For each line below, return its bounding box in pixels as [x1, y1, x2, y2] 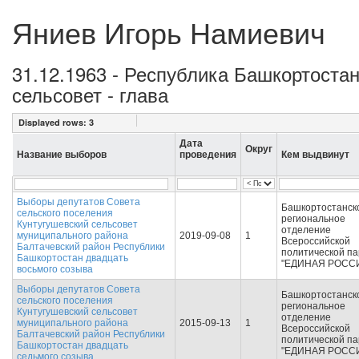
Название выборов [17, 149, 107, 160]
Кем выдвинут [281, 149, 349, 160]
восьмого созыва [17, 264, 93, 275]
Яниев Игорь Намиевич [12, 11, 325, 52]
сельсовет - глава [12, 80, 168, 108]
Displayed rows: [18, 116, 89, 128]
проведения [179, 149, 236, 160]
